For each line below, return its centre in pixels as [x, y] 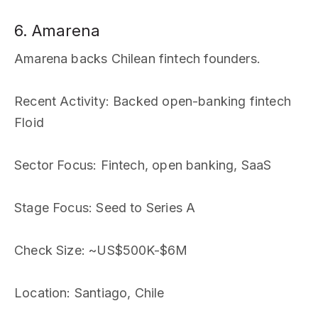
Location [41, 293]
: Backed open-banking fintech [198, 101]
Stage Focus [51, 208]
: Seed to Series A [142, 208]
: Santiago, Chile [116, 293]
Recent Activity [60, 101]
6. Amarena [57, 31]
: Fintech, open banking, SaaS [182, 165]
